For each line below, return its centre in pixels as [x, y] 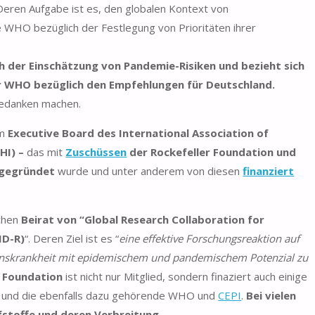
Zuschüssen [96, 152]
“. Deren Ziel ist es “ [72, 238]
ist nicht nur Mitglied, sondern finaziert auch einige [185, 276]
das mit [46, 152]
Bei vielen [271, 295]
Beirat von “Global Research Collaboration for [143, 219]
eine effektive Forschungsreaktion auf [210, 238]
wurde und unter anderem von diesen [149, 171]
